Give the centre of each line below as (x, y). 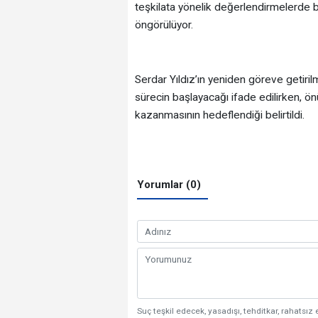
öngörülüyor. (164, 24)
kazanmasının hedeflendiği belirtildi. (219, 115)
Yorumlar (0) (169, 184)
